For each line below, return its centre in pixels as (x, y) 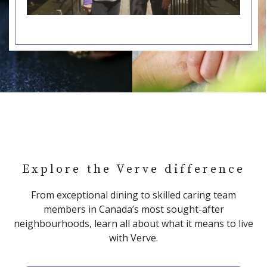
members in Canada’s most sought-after (133, 209)
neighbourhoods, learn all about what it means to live (133, 223)
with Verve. (133, 237)
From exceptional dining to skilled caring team (133, 195)
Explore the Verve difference (133, 169)
